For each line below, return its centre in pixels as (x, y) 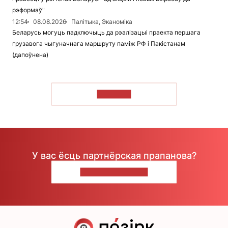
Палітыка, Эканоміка (102, 22)
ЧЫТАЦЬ (114, 94)
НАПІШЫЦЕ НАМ (114, 172)
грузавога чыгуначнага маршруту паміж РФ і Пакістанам (99, 44)
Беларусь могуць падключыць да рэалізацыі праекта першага (106, 33)
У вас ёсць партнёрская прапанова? (114, 155)
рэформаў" (28, 10)
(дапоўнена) (30, 55)
